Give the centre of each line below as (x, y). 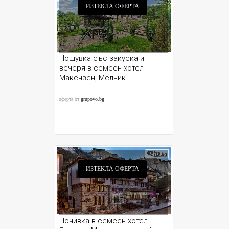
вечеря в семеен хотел (102, 68)
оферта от (70, 99)
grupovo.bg (93, 99)
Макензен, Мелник (93, 78)
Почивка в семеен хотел (104, 221)
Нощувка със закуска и (102, 58)
